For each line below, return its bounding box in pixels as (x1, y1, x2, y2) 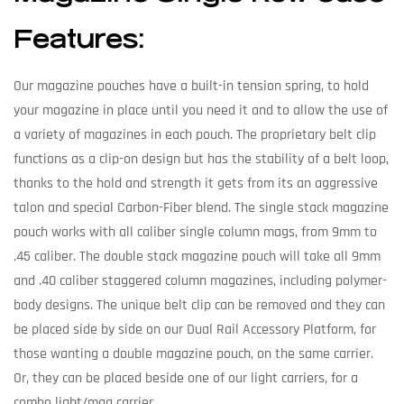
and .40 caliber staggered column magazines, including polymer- (14, 271, 387, 290)
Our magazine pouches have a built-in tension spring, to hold (14, 76, 369, 96)
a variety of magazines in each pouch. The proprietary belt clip (14, 124, 376, 144)
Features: (14, 25, 152, 55)
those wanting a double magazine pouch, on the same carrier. (14, 344, 373, 363)
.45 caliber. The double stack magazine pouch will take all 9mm (14, 246, 381, 266)
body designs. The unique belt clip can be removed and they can (14, 295, 385, 315)
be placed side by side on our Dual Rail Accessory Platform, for (14, 319, 376, 339)
